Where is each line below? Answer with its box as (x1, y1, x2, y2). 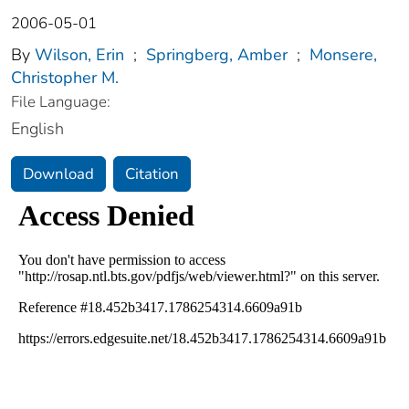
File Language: (11, 91, 110, 113)
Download (23, 163, 94, 185)
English (11, 118, 64, 141)
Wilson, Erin (35, 44, 124, 67)
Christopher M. (11, 67, 119, 89)
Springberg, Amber (146, 44, 288, 67)
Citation (125, 163, 179, 185)
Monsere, (309, 44, 377, 67)
